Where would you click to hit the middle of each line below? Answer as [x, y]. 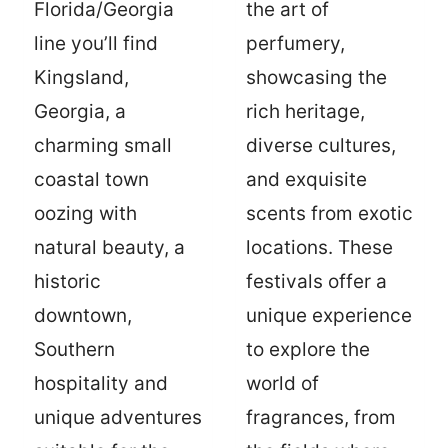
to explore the [308, 350]
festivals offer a [316, 282]
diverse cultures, [321, 146]
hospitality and [101, 384]
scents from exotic [329, 214]
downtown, [83, 316]
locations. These [319, 248]
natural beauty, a [109, 248]
